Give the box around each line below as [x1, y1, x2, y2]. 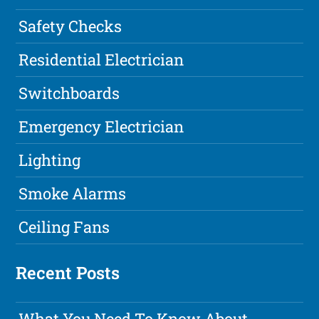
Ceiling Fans [19, 216, 110, 237]
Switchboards [19, 82, 120, 103]
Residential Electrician [19, 48, 184, 70]
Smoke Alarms [19, 182, 127, 204]
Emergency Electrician [19, 115, 184, 137]
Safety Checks [19, 15, 122, 36]
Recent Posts [16, 261, 120, 284]
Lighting [19, 149, 81, 170]
